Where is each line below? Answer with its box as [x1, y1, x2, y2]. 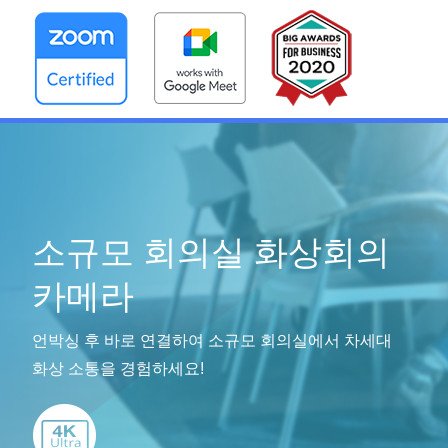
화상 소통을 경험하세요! [31, 359, 204, 377]
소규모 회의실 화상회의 [31, 233, 390, 271]
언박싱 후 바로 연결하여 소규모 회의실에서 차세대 [31, 331, 392, 349]
